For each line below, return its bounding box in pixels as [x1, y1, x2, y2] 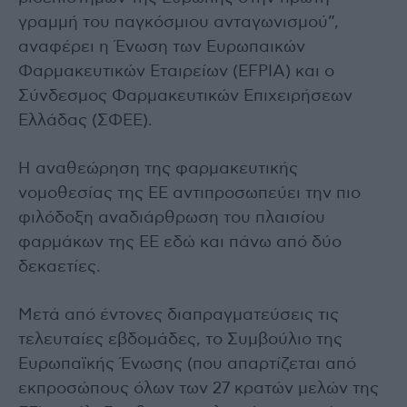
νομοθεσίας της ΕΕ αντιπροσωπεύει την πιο [18, 185, 361, 203]
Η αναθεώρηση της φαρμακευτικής [18, 161, 298, 178]
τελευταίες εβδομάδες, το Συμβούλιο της [18, 332, 342, 349]
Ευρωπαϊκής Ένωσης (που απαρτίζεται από [18, 356, 356, 373]
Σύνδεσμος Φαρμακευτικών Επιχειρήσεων [18, 88, 352, 105]
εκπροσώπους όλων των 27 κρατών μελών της [18, 381, 379, 398]
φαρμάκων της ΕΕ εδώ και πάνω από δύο [18, 234, 342, 252]
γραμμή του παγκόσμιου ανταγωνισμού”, [18, 15, 339, 32]
